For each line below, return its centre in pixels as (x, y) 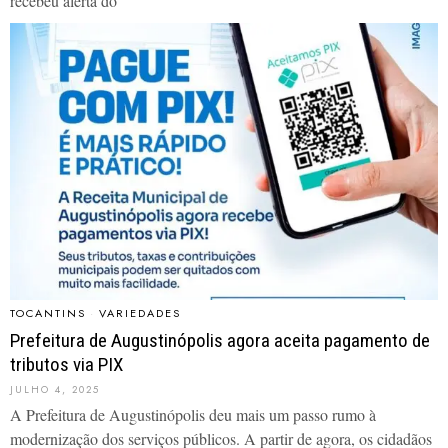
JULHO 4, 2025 (55, 389)
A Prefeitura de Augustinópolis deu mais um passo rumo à (193, 414)
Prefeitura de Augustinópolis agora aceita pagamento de (220, 340)
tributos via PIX (66, 364)
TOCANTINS (48, 312)
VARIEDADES (140, 312)
